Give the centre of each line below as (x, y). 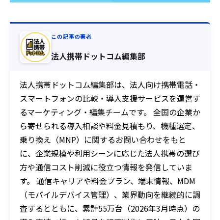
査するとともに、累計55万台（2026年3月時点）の (110, 208)
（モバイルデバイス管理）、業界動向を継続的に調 (110, 194)
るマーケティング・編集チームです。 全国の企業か (110, 112)
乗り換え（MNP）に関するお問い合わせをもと (103, 139)
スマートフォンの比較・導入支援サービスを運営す (110, 98)
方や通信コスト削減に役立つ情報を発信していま (106, 167)
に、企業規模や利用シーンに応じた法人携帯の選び (110, 153)
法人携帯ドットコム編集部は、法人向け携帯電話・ (110, 84)
